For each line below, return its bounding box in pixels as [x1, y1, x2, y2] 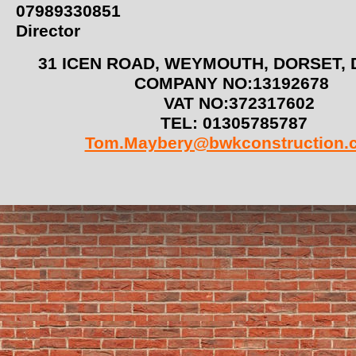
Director [16, 21, 80, 41]
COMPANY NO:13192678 [134, 74, 343, 93]
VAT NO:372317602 [163, 94, 315, 113]
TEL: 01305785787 [161, 114, 317, 133]
